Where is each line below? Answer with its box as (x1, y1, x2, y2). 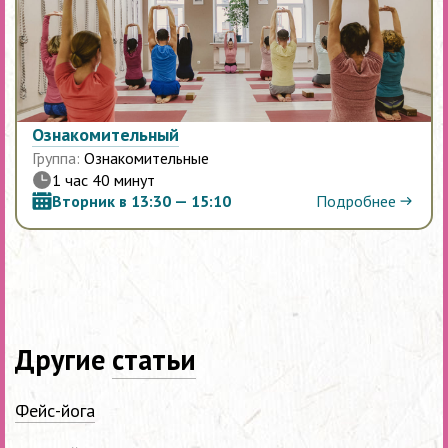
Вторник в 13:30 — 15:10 (52, 191, 231, 212)
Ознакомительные (84, 147, 209, 168)
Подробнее (316, 190, 396, 211)
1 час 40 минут (52, 169, 155, 190)
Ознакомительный (32, 122, 179, 146)
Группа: (32, 147, 80, 168)
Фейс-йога (15, 399, 95, 423)
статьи (112, 341, 196, 379)
